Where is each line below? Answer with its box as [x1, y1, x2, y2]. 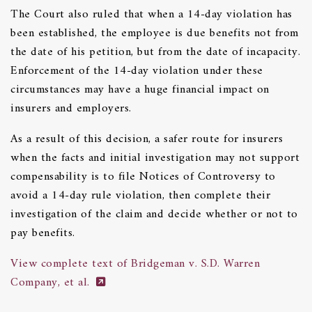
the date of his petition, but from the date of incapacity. [10, 41, 300, 63]
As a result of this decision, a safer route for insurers [10, 128, 283, 150]
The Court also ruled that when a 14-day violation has [10, 3, 292, 25]
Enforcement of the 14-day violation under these [10, 60, 263, 81]
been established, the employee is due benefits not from [10, 22, 299, 44]
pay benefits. [10, 222, 75, 244]
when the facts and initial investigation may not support [10, 147, 299, 169]
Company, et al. [10, 272, 90, 293]
